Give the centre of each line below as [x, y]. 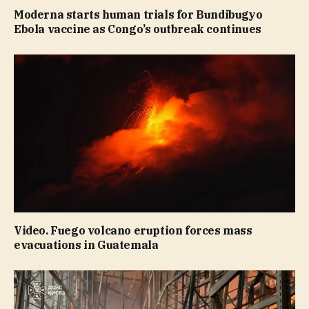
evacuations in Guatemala [86, 245]
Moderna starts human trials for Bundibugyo [138, 14]
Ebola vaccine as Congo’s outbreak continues [138, 29]
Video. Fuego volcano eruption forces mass [133, 231]
